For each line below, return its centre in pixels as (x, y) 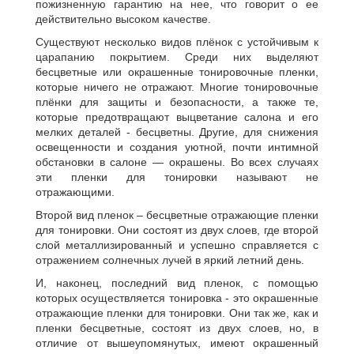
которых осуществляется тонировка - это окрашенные (177, 298)
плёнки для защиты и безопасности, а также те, (177, 102)
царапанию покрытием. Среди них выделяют (177, 57)
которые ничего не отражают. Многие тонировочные (177, 87)
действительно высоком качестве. (123, 19)
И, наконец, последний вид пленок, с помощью (177, 283)
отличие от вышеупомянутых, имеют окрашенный (177, 343)
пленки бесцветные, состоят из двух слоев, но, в (177, 328)
